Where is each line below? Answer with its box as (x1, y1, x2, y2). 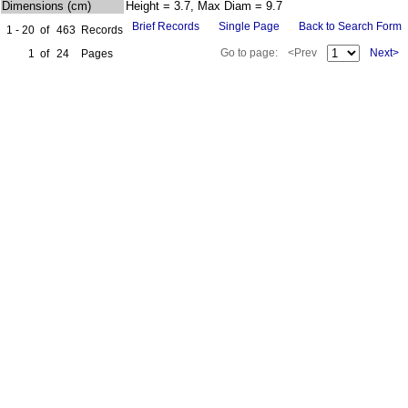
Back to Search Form (299, 20, 402, 34)
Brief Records (132, 20, 199, 34)
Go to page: (220, 46, 280, 60)
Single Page (219, 20, 280, 34)
